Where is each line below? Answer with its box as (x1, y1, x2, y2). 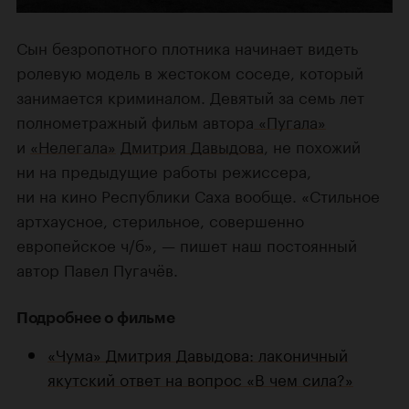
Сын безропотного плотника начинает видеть (16, 34, 358, 58)
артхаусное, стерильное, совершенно (16, 206, 304, 231)
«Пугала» (254, 108, 326, 132)
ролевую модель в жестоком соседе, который (16, 58, 363, 83)
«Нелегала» (30, 132, 116, 157)
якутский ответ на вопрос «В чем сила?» (47, 365, 353, 390)
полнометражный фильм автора (16, 108, 254, 132)
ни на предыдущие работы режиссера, (16, 157, 311, 182)
